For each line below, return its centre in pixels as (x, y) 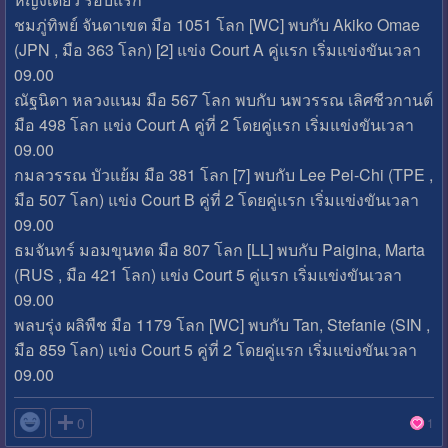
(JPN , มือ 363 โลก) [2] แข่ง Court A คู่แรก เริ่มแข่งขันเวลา (217, 49)
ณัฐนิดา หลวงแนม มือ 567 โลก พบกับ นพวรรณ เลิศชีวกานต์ (223, 99)
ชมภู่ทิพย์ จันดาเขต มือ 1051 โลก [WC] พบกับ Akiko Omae (216, 24)
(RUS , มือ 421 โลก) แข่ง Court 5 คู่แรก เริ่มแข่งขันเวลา (207, 274)
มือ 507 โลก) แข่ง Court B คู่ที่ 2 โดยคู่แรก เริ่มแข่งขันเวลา (216, 199)
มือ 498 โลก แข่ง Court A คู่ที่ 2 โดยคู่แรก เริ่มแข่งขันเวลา (213, 124)
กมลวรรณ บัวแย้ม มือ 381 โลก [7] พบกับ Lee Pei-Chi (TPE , (223, 174)
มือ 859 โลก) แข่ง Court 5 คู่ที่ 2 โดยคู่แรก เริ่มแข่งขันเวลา (215, 349)
